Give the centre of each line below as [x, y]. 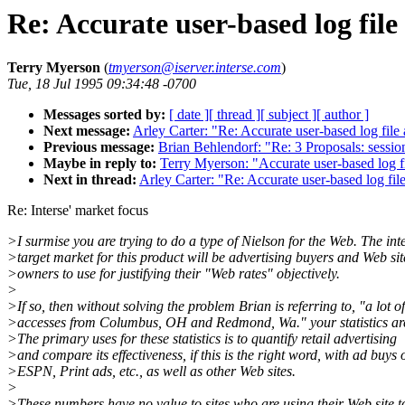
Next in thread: [90, 180]
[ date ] [189, 115]
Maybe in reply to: [100, 164]
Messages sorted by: [104, 115]
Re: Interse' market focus [78, 211]
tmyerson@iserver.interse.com [195, 68]
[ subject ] [288, 115]
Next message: [87, 131]
